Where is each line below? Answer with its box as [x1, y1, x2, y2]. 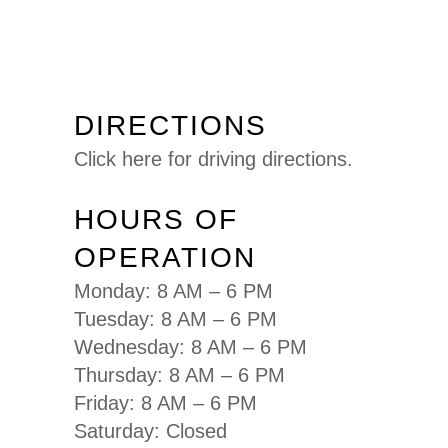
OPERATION [74, 242, 256, 274]
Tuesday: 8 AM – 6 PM [74, 308, 277, 331]
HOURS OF [74, 204, 238, 236]
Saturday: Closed [74, 420, 227, 443]
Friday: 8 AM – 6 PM [74, 392, 257, 415]
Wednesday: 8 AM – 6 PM [74, 336, 307, 359]
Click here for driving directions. [74, 148, 353, 171]
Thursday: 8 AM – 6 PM [74, 364, 285, 387]
